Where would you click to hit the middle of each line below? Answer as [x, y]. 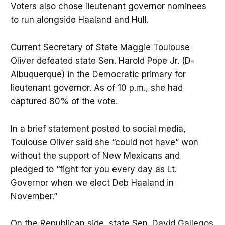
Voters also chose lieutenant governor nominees [108, 6]
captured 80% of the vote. [64, 101]
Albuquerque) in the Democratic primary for [98, 74]
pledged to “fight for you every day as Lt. [93, 169]
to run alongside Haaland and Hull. [79, 20]
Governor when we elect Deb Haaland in [92, 183]
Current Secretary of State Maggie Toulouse [100, 47]
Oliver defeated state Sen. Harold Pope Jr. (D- [102, 61]
